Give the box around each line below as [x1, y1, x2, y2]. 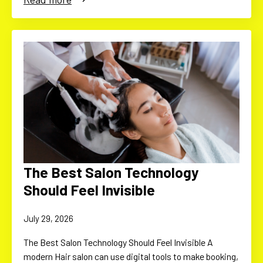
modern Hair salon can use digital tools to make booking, [23, 250, 238, 262]
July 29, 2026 [23, 213, 73, 224]
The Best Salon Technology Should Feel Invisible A [23, 236, 213, 248]
